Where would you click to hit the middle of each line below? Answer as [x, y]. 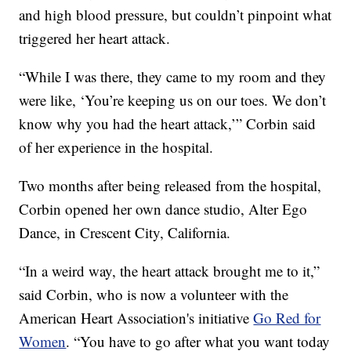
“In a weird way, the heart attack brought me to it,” [170, 270]
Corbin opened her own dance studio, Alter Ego [163, 208]
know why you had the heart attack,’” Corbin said [168, 123]
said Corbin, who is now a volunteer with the [154, 294]
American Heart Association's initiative [136, 317]
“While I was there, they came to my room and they [173, 76]
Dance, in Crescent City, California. [125, 232]
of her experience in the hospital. [116, 147]
